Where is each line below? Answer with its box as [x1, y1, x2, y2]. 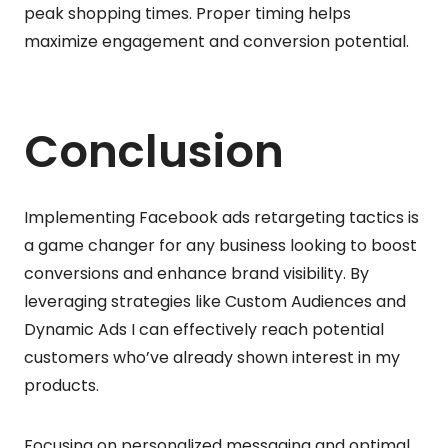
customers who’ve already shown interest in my [24, 345, 400, 369]
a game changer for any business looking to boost [24, 233, 417, 257]
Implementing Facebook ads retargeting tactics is [24, 205, 419, 229]
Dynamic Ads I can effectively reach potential [24, 317, 384, 341]
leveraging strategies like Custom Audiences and [24, 289, 406, 313]
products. [24, 373, 99, 397]
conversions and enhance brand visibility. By [24, 261, 369, 285]
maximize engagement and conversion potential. [24, 29, 409, 53]
